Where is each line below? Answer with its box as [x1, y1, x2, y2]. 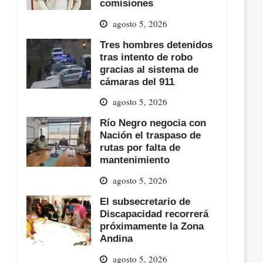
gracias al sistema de [100, 63, 199, 75]
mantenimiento [100, 154, 170, 166]
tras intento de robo [100, 51, 193, 62]
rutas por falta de [100, 142, 181, 153]
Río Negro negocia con [100, 117, 207, 129]
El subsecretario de [100, 195, 191, 207]
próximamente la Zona [100, 220, 204, 231]
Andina [100, 232, 133, 244]
